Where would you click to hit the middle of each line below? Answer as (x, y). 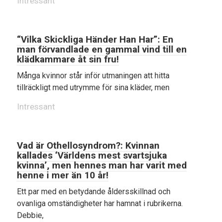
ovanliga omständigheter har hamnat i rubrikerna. (100, 203)
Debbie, (30, 215)
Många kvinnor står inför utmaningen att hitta (93, 76)
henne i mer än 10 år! (63, 175)
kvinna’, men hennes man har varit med (102, 165)
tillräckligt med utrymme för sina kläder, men (93, 87)
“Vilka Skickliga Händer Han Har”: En (95, 39)
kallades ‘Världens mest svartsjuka (92, 155)
